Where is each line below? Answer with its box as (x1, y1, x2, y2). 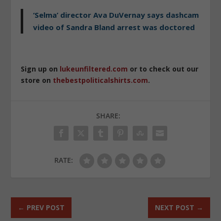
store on (21, 75, 53, 85)
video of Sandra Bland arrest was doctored (33, 22, 195, 33)
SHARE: (96, 110, 120, 120)
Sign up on (21, 64, 60, 74)
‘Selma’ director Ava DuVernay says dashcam (33, 10, 199, 20)
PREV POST (27, 202, 65, 212)
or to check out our (128, 64, 199, 74)
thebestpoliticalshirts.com (53, 75, 148, 85)
